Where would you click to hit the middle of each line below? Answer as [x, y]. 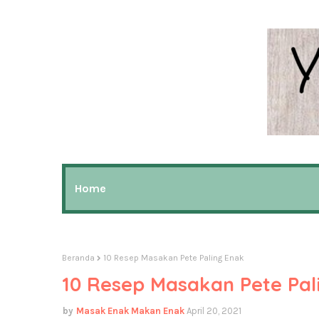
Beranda [78, 258]
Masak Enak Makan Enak [130, 311]
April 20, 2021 [214, 311]
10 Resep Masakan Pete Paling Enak [174, 258]
